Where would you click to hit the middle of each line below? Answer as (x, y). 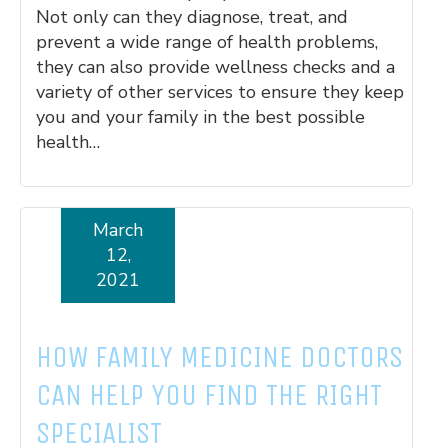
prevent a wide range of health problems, (207, 41)
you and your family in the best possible (200, 116)
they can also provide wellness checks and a (215, 66)
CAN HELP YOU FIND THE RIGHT (209, 394)
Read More (342, 245)
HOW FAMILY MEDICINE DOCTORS (219, 356)
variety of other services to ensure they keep (220, 91)
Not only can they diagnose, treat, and (192, 16)
